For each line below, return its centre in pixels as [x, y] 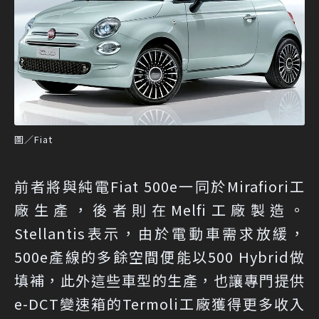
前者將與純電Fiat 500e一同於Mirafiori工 [159, 186]
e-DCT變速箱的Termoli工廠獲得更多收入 [159, 303]
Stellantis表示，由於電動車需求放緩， [159, 233]
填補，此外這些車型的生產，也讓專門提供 [159, 280]
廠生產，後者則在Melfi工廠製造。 [159, 209]
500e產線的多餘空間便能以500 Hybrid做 [159, 256]
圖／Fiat [33, 139]
